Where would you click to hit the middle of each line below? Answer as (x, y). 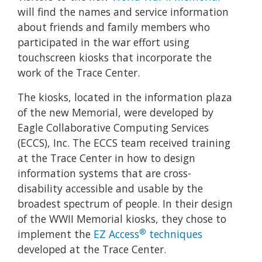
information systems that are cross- (104, 173)
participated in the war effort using (104, 42)
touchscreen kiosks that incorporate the (115, 58)
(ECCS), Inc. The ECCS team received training (124, 143)
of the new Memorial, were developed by (116, 113)
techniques (174, 234)
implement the (56, 234)
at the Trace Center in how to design (106, 158)
